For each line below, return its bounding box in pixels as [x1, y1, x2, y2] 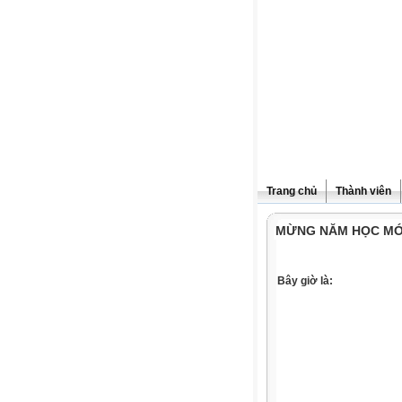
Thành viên [336, 185, 391, 197]
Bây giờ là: [277, 275, 333, 287]
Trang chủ [267, 185, 317, 197]
